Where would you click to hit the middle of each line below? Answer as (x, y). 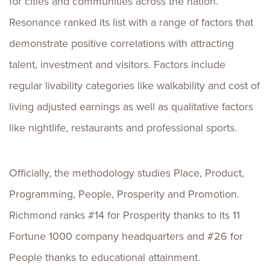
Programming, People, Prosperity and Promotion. (124, 194)
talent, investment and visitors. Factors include (117, 64)
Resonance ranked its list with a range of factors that (131, 22)
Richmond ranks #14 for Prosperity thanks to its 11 (124, 215)
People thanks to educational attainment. (105, 257)
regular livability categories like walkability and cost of (134, 86)
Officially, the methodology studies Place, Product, (127, 173)
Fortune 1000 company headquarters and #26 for (126, 236)
